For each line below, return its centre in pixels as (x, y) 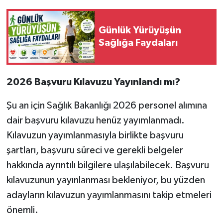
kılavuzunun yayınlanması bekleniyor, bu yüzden (106, 180)
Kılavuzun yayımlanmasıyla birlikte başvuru (95, 135)
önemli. (22, 210)
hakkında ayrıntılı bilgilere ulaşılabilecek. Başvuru (108, 165)
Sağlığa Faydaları (138, 43)
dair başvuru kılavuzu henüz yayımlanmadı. (95, 120)
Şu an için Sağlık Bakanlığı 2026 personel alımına (107, 105)
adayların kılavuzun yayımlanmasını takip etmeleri (109, 195)
